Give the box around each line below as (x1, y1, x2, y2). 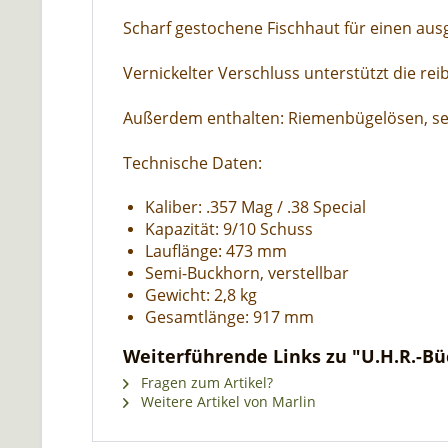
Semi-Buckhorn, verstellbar (145, 262, 349, 284)
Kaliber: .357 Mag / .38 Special (145, 196, 366, 218)
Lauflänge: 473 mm (145, 240, 287, 262)
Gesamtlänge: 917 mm (145, 306, 314, 328)
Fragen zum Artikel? (137, 373, 273, 392)
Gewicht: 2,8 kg (145, 284, 257, 306)
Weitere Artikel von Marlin (137, 392, 316, 411)
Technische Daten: (123, 152, 262, 174)
